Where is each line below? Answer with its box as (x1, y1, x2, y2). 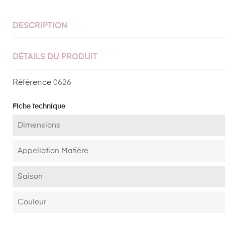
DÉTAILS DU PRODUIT (13, 53, 97, 61)
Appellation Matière (18, 147, 88, 155)
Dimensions (18, 121, 60, 129)
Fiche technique (13, 102, 65, 110)
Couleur (18, 198, 46, 206)
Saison (18, 172, 43, 180)
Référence (13, 78, 51, 87)
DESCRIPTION (13, 22, 67, 30)
